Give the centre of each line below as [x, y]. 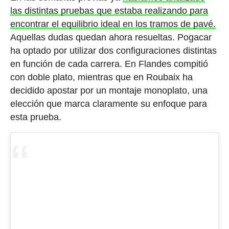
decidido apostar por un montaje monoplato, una [109, 91]
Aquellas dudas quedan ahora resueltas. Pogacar [111, 38]
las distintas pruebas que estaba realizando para [109, 11]
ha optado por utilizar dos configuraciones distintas [113, 51]
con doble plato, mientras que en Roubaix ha [101, 77]
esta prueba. [36, 117]
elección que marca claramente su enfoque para [108, 104]
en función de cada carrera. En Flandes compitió [109, 64]
